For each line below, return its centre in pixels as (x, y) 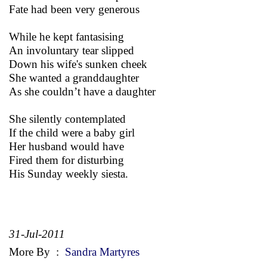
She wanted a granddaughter (74, 77)
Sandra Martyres (101, 252)
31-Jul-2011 (37, 234)
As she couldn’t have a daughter (82, 91)
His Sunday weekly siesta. (69, 173)
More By (31, 252)
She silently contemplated (67, 119)
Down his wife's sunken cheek (78, 64)
